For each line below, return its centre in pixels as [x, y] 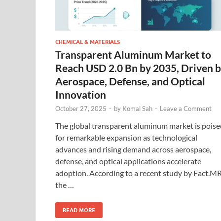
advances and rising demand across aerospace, [133, 149]
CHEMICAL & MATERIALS [88, 42]
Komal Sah [137, 108]
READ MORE [79, 210]
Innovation [81, 94]
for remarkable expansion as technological [126, 137]
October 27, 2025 [81, 108]
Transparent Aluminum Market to [133, 54]
